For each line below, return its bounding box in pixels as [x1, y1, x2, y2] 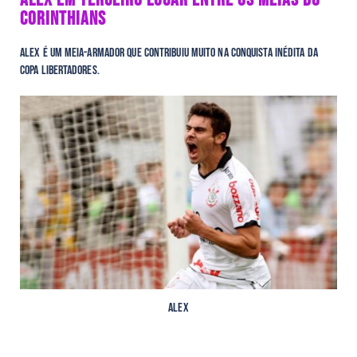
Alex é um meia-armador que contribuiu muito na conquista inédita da [20, 45, 318, 61]
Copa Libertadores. [20, 62, 102, 78]
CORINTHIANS [20, 6, 106, 30]
